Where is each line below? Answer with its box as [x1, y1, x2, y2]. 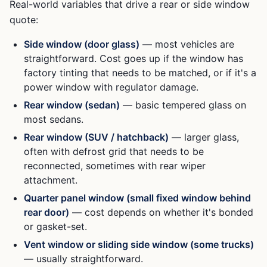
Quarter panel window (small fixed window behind [24, 192, 251, 204]
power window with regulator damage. [24, 81, 198, 93]
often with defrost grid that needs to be [24, 145, 204, 157]
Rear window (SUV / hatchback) [24, 131, 169, 143]
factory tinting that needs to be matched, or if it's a [24, 67, 256, 79]
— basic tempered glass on [120, 99, 246, 111]
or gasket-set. [24, 221, 87, 232]
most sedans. [24, 113, 83, 125]
